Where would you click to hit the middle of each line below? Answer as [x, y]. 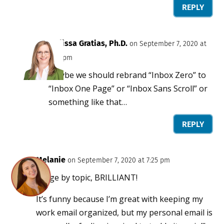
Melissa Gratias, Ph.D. [88, 43]
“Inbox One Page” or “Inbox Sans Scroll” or [128, 88]
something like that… [88, 102]
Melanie [51, 160]
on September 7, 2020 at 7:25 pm [119, 160]
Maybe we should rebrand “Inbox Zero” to [127, 75]
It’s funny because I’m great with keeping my [120, 199]
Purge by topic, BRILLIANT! [87, 178]
